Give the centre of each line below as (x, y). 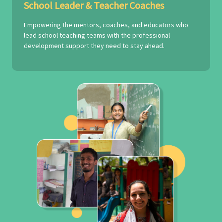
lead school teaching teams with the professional (97, 35)
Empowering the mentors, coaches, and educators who (106, 25)
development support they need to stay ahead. (94, 46)
